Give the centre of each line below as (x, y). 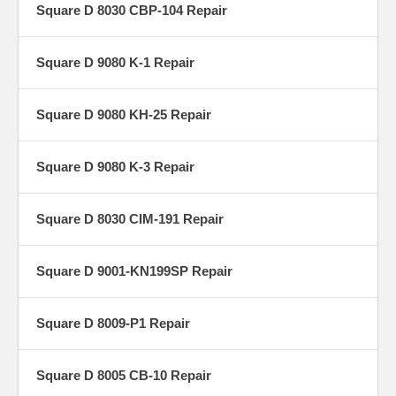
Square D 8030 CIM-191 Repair (130, 219)
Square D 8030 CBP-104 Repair (132, 11)
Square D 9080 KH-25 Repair (124, 115)
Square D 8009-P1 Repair (113, 324)
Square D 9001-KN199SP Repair (134, 271)
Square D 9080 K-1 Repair (115, 63)
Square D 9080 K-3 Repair (115, 167)
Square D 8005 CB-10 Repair (124, 376)
